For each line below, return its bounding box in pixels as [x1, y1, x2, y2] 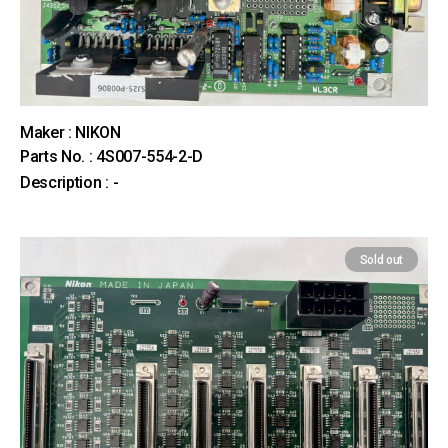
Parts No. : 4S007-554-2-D [20, 147, 203, 166]
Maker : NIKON [20, 123, 121, 142]
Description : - [20, 173, 119, 192]
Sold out [359, 253, 403, 267]
